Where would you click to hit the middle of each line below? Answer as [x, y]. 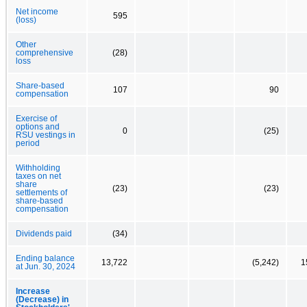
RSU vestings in [46, 135]
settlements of [41, 192]
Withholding [38, 168]
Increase [33, 291]
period [28, 143]
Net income [37, 11]
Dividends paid [44, 233]
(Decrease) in [42, 299]
